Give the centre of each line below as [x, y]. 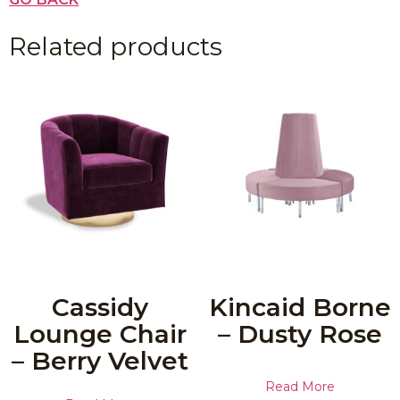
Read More [300, 386]
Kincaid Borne [300, 307]
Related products [116, 46]
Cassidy [100, 307]
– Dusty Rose [300, 333]
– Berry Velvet [100, 360]
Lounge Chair [100, 333]
